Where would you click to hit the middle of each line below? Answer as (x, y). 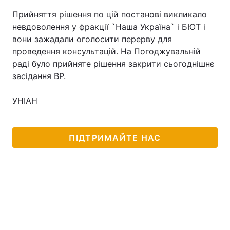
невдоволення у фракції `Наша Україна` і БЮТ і (109, 27)
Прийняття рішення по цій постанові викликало (110, 14)
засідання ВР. (39, 76)
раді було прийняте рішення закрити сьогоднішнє (113, 64)
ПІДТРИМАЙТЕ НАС (115, 138)
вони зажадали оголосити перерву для (92, 39)
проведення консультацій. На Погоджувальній (107, 51)
